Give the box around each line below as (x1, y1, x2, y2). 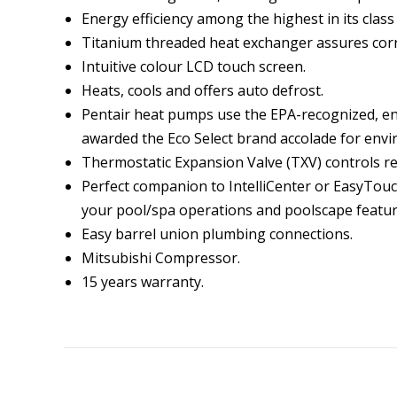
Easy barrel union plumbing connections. (82, 224, 353, 244)
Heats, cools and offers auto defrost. (82, 81, 323, 100)
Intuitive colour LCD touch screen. (82, 57, 306, 76)
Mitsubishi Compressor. (82, 248, 240, 268)
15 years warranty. (82, 272, 204, 292)
